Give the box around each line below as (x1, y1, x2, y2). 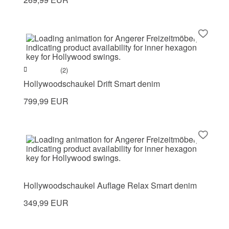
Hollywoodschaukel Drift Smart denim (24, 78, 160, 90)
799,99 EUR (24, 95, 68, 107)
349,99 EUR (24, 197, 68, 209)
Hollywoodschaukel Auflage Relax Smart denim (24, 179, 197, 192)
